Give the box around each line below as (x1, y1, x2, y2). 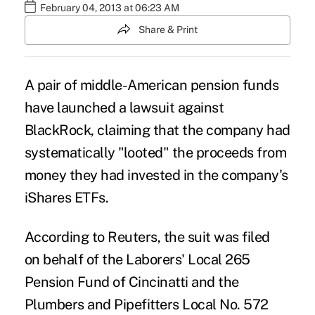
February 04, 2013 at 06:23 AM (39, 2, 179, 14)
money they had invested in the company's (24, 166, 288, 184)
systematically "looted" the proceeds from (24, 143, 287, 161)
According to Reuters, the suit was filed (24, 228, 270, 245)
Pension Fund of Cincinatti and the (24, 273, 239, 290)
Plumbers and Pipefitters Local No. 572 (24, 295, 269, 313)
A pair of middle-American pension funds (24, 76, 279, 94)
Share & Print (139, 24, 198, 36)
